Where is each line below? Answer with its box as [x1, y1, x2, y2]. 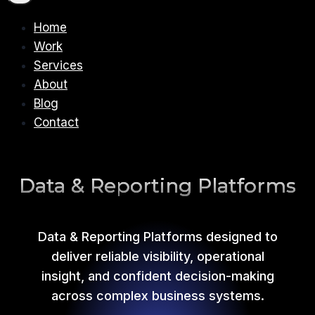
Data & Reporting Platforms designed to [37, 229, 278, 244]
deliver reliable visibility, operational [51, 248, 264, 264]
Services [34, 58, 83, 72]
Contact [34, 115, 79, 129]
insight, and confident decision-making [41, 268, 274, 283]
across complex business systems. [51, 288, 264, 303]
